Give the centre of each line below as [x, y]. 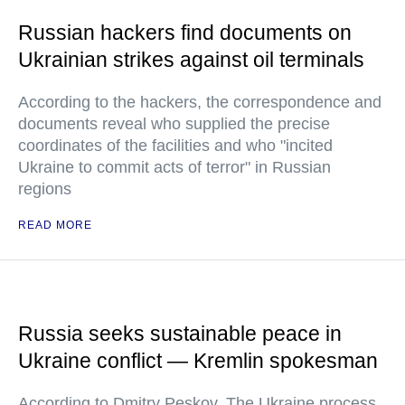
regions [45, 189]
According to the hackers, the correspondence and [200, 102]
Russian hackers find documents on [185, 33]
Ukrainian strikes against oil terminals [191, 60]
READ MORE [55, 225]
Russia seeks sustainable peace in [180, 334]
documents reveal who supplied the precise [174, 124]
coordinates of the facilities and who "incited [175, 146]
